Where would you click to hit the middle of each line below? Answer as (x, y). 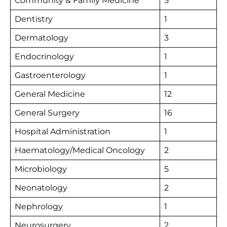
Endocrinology (44, 56)
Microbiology (41, 169)
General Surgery (47, 113)
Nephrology (39, 206)
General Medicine (50, 94)
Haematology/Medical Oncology (80, 150)
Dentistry (34, 19)
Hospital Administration (63, 131)
